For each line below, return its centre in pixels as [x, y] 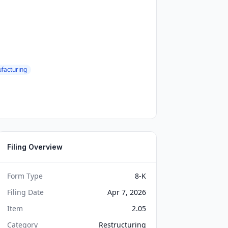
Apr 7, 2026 [126, 192]
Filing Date [26, 192]
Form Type [25, 176]
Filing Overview [35, 147]
